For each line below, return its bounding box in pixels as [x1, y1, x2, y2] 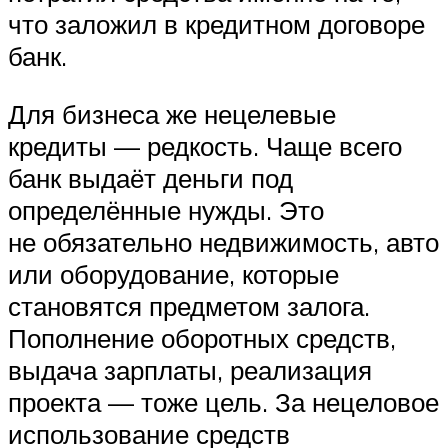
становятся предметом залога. [8, 289, 370, 322]
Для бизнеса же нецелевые [8, 97, 336, 130]
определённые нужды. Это [8, 193, 324, 226]
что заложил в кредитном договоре [8, 8, 425, 41]
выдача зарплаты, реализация [8, 353, 372, 386]
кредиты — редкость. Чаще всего [8, 129, 402, 162]
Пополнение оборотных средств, [8, 321, 396, 354]
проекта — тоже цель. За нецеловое [8, 385, 439, 418]
